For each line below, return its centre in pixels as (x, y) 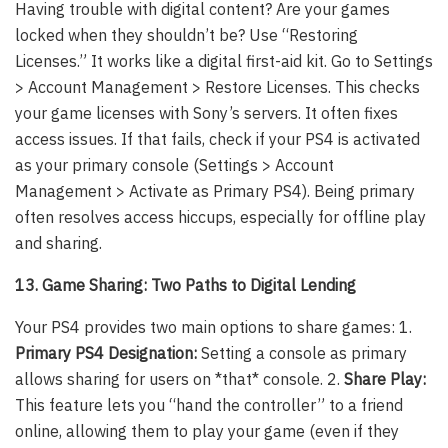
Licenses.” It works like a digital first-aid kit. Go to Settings (224, 61)
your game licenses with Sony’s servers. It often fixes (206, 113)
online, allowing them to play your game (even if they (207, 431)
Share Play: (385, 379)
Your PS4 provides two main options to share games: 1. (213, 327)
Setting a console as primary (302, 353)
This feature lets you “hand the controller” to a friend (209, 405)
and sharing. (58, 243)
